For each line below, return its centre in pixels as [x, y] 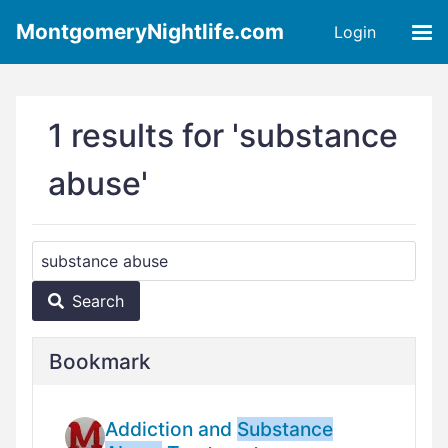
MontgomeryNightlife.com [150, 31]
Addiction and [171, 429]
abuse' [98, 183]
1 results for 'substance [223, 135]
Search [98, 301]
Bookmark [100, 361]
